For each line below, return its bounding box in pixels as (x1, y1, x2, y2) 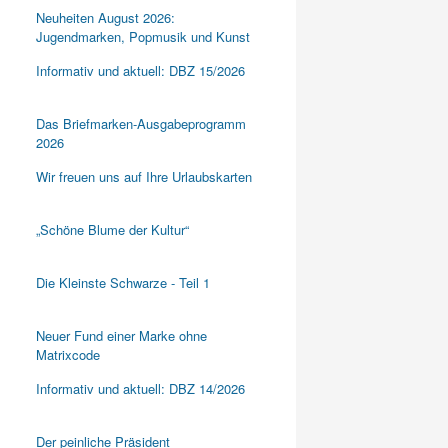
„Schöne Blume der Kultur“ (35, 220, 189, 239)
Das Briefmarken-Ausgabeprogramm (35, 114, 246, 133)
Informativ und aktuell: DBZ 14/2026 (35, 379, 245, 398)
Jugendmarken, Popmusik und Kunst (35, 27, 250, 46)
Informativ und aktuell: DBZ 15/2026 (35, 61, 245, 80)
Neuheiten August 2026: (35, 8, 175, 27)
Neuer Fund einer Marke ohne (35, 326, 207, 345)
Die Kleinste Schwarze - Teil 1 (35, 273, 210, 292)
